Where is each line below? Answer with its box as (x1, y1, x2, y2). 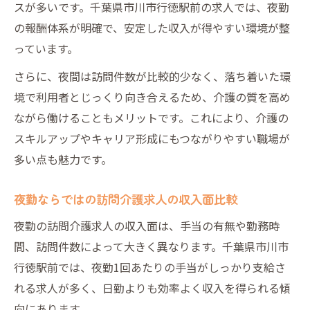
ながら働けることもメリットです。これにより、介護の (14, 109, 289, 126)
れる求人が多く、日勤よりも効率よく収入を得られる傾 (14, 279, 291, 296)
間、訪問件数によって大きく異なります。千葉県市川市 (14, 237, 289, 255)
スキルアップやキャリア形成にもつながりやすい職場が (14, 129, 290, 147)
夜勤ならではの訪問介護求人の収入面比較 (14, 190, 237, 208)
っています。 (14, 39, 78, 57)
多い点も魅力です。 (14, 150, 112, 167)
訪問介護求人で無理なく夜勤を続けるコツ (63, 10, 273, 27)
